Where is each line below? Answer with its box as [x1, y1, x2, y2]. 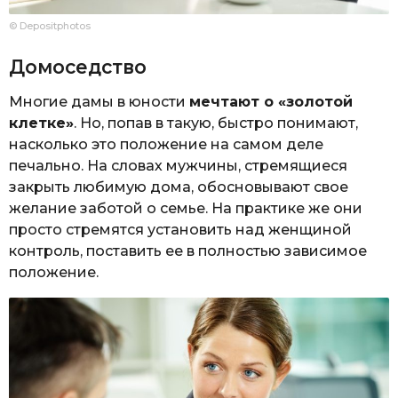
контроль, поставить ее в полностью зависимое [9, 242, 367, 259]
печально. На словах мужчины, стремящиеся [9, 156, 347, 174]
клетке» [9, 114, 74, 131]
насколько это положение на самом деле [9, 135, 323, 153]
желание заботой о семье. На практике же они [9, 199, 362, 217]
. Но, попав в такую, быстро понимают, [74, 114, 358, 131]
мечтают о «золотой [189, 92, 353, 110]
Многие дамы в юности [9, 92, 189, 110]
